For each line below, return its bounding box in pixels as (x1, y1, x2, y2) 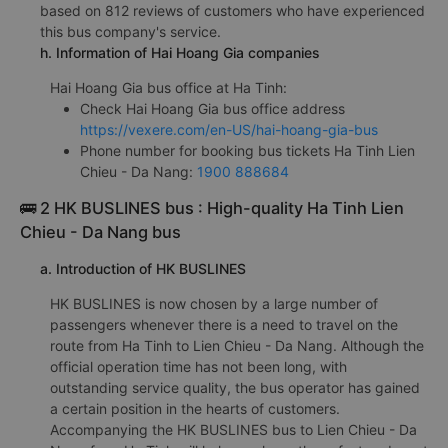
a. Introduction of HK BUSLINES (40, 259, 246, 277)
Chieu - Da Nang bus (20, 221, 181, 242)
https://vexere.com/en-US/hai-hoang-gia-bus (80, 120, 378, 138)
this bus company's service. (40, 22, 221, 40)
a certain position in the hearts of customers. (50, 399, 340, 417)
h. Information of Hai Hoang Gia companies (40, 43, 320, 61)
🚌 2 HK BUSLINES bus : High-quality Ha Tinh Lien (20, 197, 404, 218)
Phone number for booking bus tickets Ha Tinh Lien (80, 141, 415, 159)
